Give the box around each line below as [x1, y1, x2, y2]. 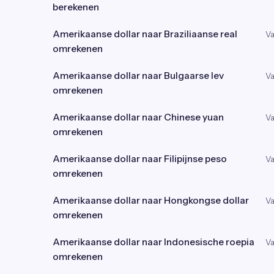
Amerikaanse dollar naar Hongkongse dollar [53, 194, 249, 206]
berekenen [53, 1, 99, 13]
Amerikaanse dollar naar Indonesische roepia [53, 236, 254, 248]
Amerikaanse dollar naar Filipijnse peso [53, 153, 227, 165]
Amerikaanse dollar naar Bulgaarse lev [53, 70, 224, 81]
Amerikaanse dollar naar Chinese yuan [53, 111, 224, 123]
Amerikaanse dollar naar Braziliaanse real [53, 28, 237, 40]
